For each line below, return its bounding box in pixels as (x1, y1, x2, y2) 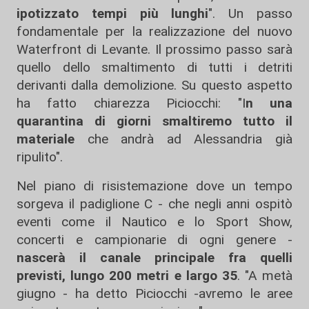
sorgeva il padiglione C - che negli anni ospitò (17, 195, 292, 212)
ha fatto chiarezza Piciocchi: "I (17, 94, 246, 111)
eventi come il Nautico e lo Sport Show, (17, 213, 292, 230)
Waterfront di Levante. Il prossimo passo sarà (17, 41, 292, 57)
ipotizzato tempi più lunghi (17, 5, 209, 21)
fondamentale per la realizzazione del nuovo (17, 23, 292, 39)
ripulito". (17, 148, 63, 165)
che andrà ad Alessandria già (74, 130, 292, 147)
